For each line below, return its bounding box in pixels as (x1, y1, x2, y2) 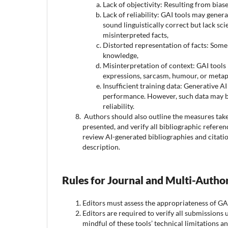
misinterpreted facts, (103, 30, 168, 39)
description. (82, 142, 120, 151)
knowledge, (103, 50, 138, 60)
